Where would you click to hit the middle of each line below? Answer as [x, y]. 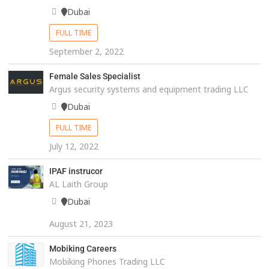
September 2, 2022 [86, 52]
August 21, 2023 [81, 224]
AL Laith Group [78, 184]
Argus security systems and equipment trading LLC [149, 89]
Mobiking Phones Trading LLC [107, 262]
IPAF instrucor [76, 171]
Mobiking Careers [83, 249]
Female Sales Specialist [95, 77]
